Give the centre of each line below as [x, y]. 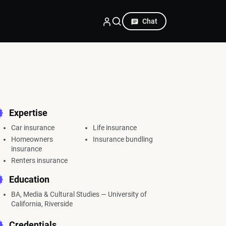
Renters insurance [39, 160]
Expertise [27, 113]
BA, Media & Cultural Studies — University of [79, 194]
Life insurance [115, 128]
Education [28, 179]
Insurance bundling [123, 139]
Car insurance [33, 128]
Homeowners [32, 139]
